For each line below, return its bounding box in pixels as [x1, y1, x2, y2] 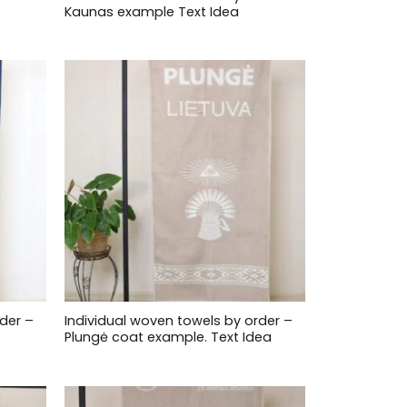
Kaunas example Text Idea [64, 2, 239, 21]
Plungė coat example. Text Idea [64, 328, 272, 347]
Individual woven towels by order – [64, 312, 293, 331]
